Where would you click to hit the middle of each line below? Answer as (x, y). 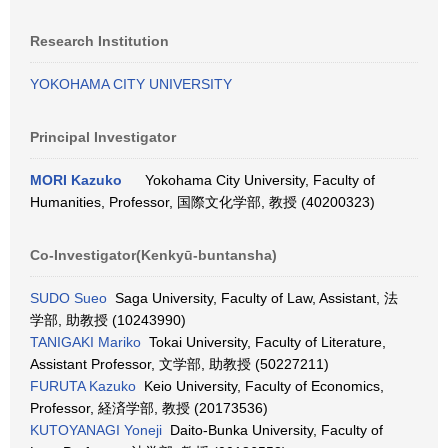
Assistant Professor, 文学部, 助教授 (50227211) (179, 364)
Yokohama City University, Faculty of (256, 180)
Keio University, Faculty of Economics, (260, 386)
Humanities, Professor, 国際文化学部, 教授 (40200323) (202, 202)
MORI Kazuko (76, 180)
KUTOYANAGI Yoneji (96, 430)
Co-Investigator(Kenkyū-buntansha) (153, 255)
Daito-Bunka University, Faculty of (272, 430)
